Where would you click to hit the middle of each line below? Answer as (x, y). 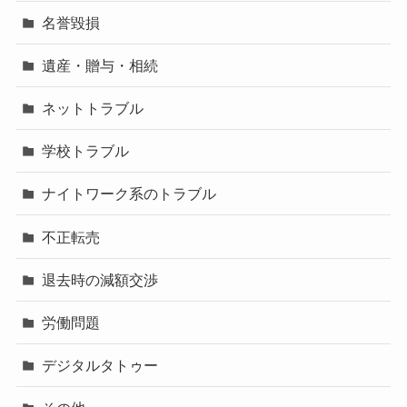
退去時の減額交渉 (100, 279)
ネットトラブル (93, 108)
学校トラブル (86, 151)
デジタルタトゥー (100, 366)
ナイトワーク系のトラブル (129, 194)
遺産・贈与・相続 (100, 65)
